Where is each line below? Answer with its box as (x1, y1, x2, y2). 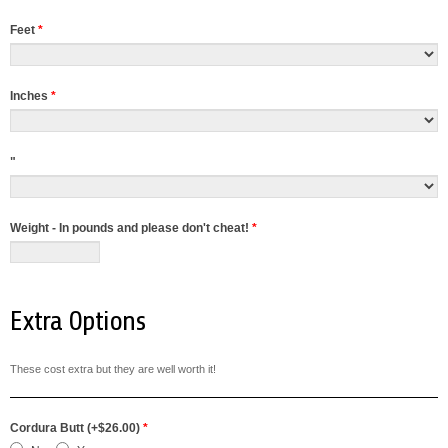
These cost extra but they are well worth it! (10, 363, 216, 375)
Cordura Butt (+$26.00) (10, 421, 143, 435)
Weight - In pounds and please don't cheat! (10, 221, 252, 235)
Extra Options (10, 305, 145, 337)
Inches (10, 89, 51, 103)
